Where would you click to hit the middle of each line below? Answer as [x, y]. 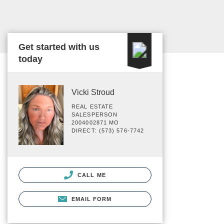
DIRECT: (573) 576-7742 [108, 130]
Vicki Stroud [93, 92]
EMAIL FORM [91, 199]
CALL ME [91, 175]
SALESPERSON [95, 114]
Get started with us [59, 47]
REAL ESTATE [92, 106]
